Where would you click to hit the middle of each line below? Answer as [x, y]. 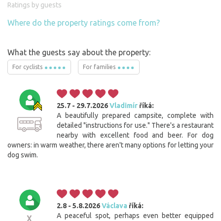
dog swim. [23, 155]
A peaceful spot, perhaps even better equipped [135, 216]
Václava [114, 206]
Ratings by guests [35, 5]
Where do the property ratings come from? [84, 23]
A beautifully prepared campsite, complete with [135, 116]
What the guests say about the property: [79, 53]
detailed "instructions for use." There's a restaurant [135, 126]
